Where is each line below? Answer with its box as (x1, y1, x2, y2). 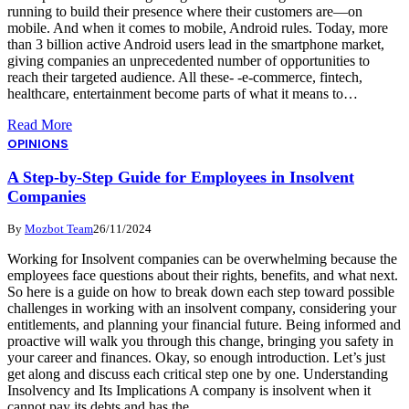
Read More (7, 116, 72, 132)
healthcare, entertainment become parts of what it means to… (7, 85, 358, 101)
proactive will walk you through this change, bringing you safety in (7, 332, 393, 349)
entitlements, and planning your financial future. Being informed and (7, 316, 401, 332)
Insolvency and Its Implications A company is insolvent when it (7, 382, 371, 398)
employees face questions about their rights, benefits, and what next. (7, 267, 398, 283)
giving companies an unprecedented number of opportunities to (7, 52, 370, 68)
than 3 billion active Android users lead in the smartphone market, (7, 36, 384, 52)
